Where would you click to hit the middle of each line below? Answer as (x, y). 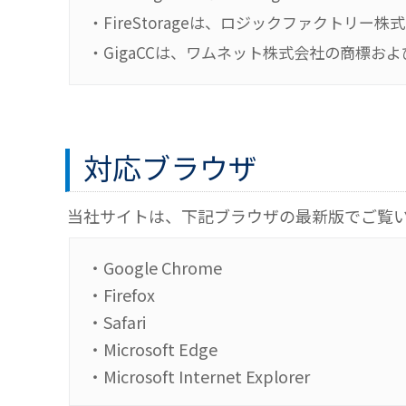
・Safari (116, 322)
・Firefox (121, 295)
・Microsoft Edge (152, 349)
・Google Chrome (155, 267)
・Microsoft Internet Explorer (198, 376)
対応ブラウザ (170, 167)
